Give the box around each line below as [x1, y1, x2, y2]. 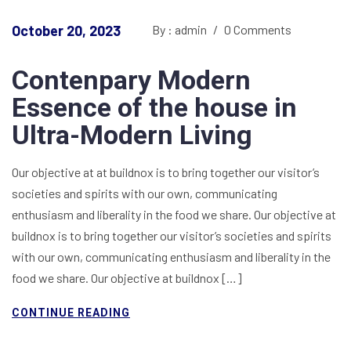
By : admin [152, 22, 209, 38]
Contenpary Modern [12, 64, 251, 96]
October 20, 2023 [12, 22, 121, 40]
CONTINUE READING [12, 306, 130, 320]
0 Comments [222, 22, 291, 38]
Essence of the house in [12, 92, 297, 124]
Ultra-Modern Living [12, 119, 252, 151]
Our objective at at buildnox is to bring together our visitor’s [12, 165, 320, 180]
